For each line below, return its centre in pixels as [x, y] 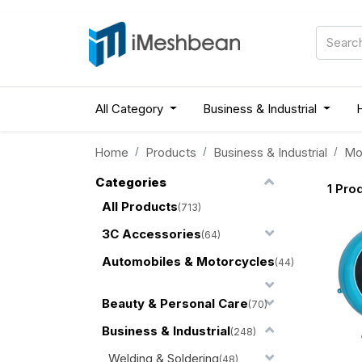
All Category [129, 108]
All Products [139, 206]
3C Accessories [151, 234]
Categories [131, 182]
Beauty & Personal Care [175, 303]
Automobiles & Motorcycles [188, 261]
